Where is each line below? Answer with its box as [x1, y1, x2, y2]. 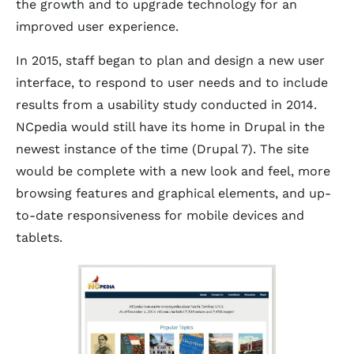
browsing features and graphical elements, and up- [16, 186, 331, 201]
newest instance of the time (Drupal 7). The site [16, 141, 309, 156]
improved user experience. [16, 19, 179, 34]
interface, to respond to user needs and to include [16, 75, 328, 90]
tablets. [16, 230, 62, 245]
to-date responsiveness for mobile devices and [16, 208, 304, 223]
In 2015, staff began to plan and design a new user [16, 53, 325, 68]
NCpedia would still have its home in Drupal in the [16, 119, 325, 134]
